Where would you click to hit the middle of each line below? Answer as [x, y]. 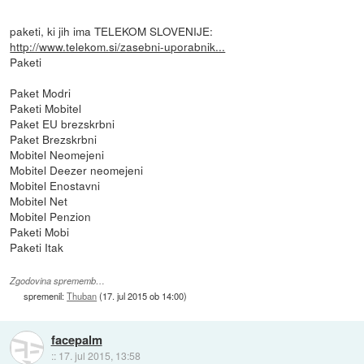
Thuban [82, 295]
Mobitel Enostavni [55, 185]
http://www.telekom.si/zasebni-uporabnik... [118, 46]
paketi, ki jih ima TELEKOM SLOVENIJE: [112, 30]
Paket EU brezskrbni [63, 123]
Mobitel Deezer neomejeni [77, 169]
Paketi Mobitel [46, 108]
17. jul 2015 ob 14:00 [143, 295]
